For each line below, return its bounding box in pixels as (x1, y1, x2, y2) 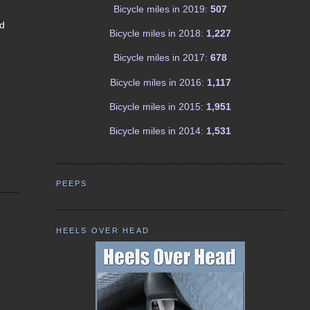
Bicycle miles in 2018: (109, 28, 204, 39)
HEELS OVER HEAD (55, 226, 149, 235)
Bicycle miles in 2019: (113, 3, 208, 15)
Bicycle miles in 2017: (113, 52, 208, 64)
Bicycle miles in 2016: (109, 76, 204, 88)
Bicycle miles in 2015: (109, 101, 204, 113)
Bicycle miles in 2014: (109, 125, 204, 137)
